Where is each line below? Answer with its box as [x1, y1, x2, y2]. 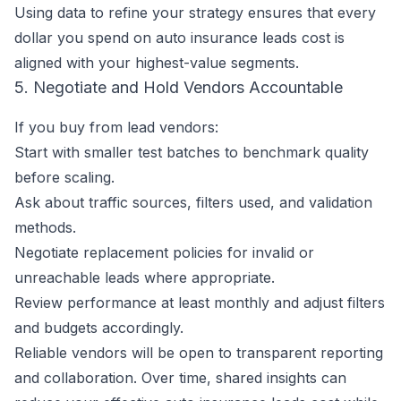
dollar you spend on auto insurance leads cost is [14, 29, 345, 47]
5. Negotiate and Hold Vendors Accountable [14, 78, 343, 97]
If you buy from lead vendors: [14, 118, 218, 136]
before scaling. [14, 168, 115, 186]
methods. [14, 218, 76, 236]
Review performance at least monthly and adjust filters [14, 294, 385, 311]
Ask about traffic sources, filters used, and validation [14, 193, 372, 211]
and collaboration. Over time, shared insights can [14, 369, 346, 387]
